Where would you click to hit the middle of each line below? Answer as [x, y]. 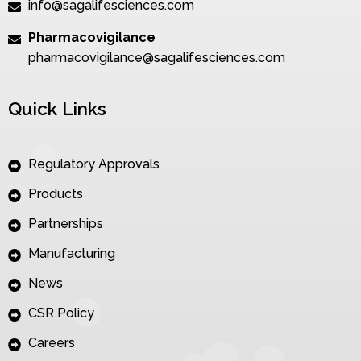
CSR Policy [61, 313]
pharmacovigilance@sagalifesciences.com [157, 57]
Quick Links [57, 108]
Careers [52, 343]
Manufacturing [72, 254]
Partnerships [66, 223]
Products [56, 193]
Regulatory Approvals [94, 164]
